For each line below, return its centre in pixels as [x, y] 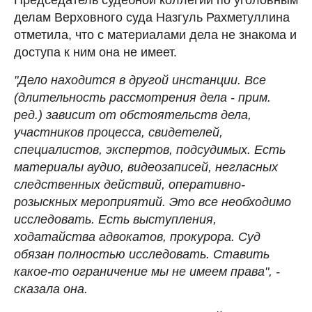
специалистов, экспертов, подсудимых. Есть [150, 149]
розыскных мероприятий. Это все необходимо [153, 202]
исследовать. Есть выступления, [115, 219]
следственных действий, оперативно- [130, 184]
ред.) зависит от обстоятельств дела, [133, 115]
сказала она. [51, 289]
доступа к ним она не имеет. [95, 52]
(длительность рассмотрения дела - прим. [142, 97]
